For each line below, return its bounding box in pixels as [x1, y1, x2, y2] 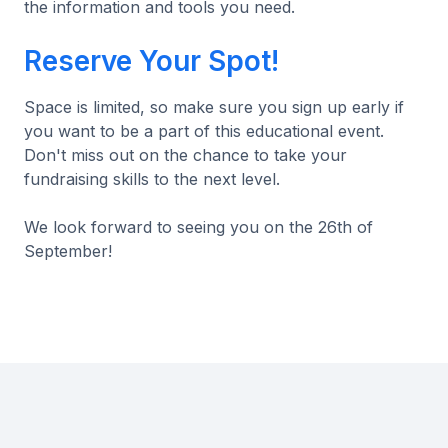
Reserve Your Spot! [24, 44, 279, 79]
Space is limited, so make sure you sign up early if [24, 97, 404, 118]
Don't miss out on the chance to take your [24, 145, 347, 166]
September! [24, 241, 112, 262]
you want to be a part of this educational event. [24, 121, 384, 142]
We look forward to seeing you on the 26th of [24, 217, 373, 238]
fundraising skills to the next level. [24, 169, 280, 190]
